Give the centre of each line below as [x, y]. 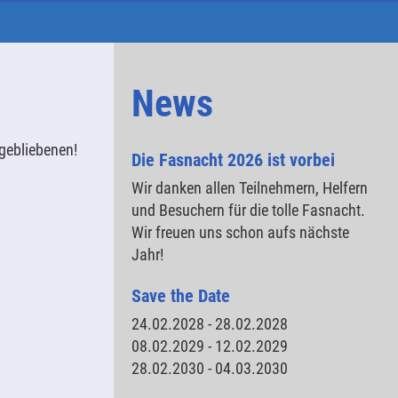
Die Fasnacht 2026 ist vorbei [233, 160]
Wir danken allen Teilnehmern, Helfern [250, 188]
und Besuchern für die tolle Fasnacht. [248, 210]
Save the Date [181, 296]
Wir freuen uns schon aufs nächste [240, 232]
